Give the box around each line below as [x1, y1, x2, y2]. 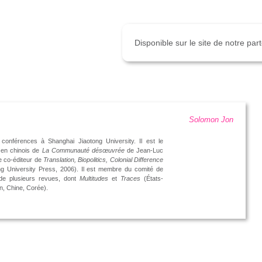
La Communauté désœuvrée [42, 147, 125, 154]
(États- [140, 175, 163, 182]
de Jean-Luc [124, 147, 163, 154]
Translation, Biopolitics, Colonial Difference [43, 156, 163, 164]
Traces [120, 175, 140, 182]
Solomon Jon [188, 115, 233, 125]
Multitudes [80, 175, 109, 182]
